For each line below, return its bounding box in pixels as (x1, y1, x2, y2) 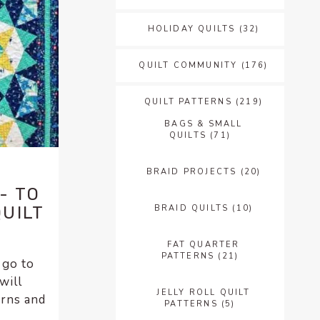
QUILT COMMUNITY (139, 59, 238, 71)
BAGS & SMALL (164, 118, 243, 129)
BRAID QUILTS (154, 202, 229, 214)
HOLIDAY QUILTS (147, 23, 236, 34)
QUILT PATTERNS (144, 96, 232, 107)
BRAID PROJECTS (146, 166, 237, 177)
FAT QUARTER (167, 239, 240, 250)
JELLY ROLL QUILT (156, 286, 251, 298)
